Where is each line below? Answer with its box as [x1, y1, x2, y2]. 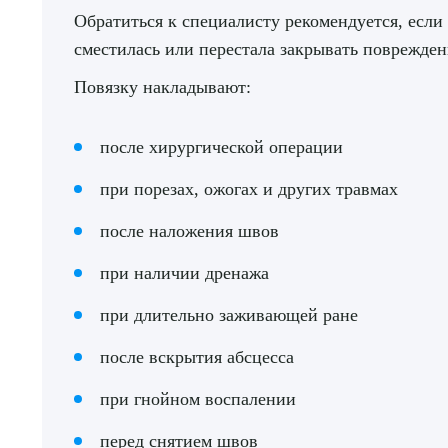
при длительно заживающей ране [100, 305, 358, 325]
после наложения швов [100, 221, 279, 241]
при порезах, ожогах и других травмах [100, 179, 398, 199]
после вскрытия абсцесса [100, 347, 294, 367]
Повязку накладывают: [74, 77, 251, 97]
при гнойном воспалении [100, 389, 296, 409]
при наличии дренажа [100, 263, 269, 283]
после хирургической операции [100, 137, 343, 157]
